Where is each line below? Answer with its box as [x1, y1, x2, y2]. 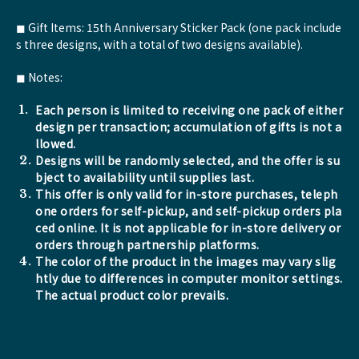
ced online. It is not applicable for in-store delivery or [35, 220, 341, 236]
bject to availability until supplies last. [35, 169, 254, 185]
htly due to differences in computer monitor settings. [35, 270, 343, 286]
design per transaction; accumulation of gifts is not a [35, 119, 341, 135]
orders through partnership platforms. [35, 236, 260, 252]
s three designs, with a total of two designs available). [16, 36, 303, 52]
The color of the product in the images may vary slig [35, 253, 336, 269]
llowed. [35, 135, 76, 151]
